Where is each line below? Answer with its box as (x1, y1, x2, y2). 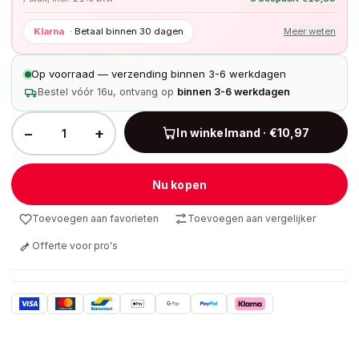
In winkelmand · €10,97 (176, 125, 310, 139)
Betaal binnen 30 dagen (75, 26, 184, 37)
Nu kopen (151, 177, 208, 192)
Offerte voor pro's (32, 240, 118, 252)
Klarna (34, 26, 64, 37)
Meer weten (284, 26, 336, 37)
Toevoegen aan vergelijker (188, 212, 316, 224)
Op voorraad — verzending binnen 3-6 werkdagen (31, 67, 286, 80)
